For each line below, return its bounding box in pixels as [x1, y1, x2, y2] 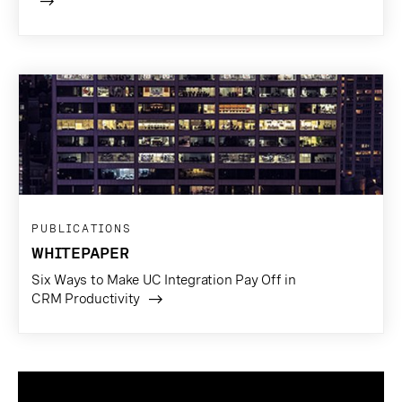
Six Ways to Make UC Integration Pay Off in [31, 271, 296, 288]
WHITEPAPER [31, 243, 129, 262]
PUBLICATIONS [31, 222, 132, 235]
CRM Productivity [31, 290, 140, 307]
